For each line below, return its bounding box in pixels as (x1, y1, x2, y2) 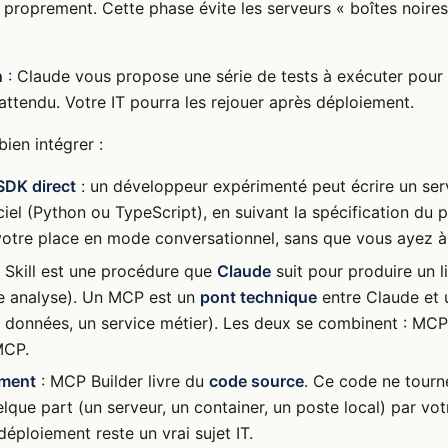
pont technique (200, 286, 318, 307)
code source (209, 371, 305, 392)
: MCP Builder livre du (36, 371, 210, 392)
